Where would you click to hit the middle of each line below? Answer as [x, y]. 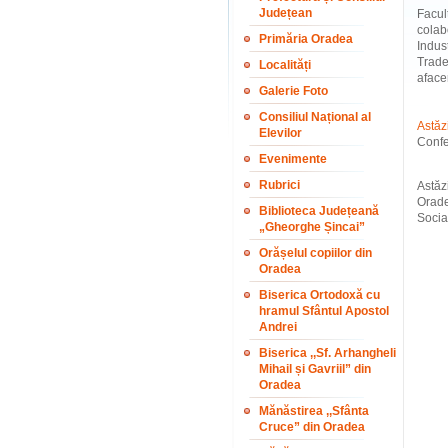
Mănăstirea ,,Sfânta [314, 411]
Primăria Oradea [306, 39]
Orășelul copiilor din [315, 253]
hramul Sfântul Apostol [324, 311]
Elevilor [280, 133]
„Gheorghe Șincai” [312, 227]
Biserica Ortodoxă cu [319, 295]
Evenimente [293, 159]
